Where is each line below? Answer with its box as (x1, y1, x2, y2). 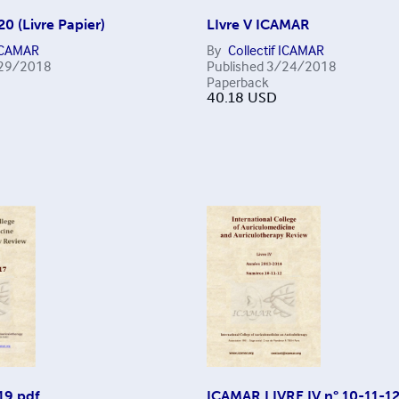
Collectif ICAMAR (227, 40, 324, 59)
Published (206, 56, 264, 75)
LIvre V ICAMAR (206, 15, 310, 33)
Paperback (206, 72, 269, 91)
